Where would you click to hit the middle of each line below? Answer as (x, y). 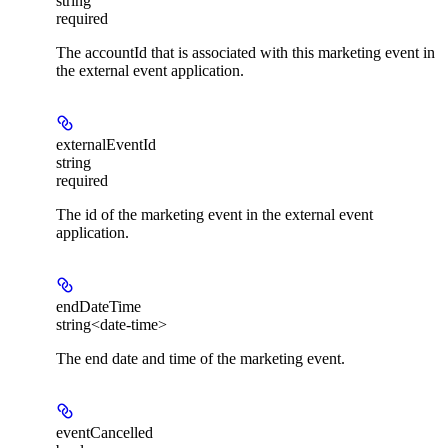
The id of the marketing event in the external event (214, 214)
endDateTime (98, 306)
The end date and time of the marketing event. (200, 358)
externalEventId (106, 144)
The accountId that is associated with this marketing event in (245, 52)
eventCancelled (104, 432)
